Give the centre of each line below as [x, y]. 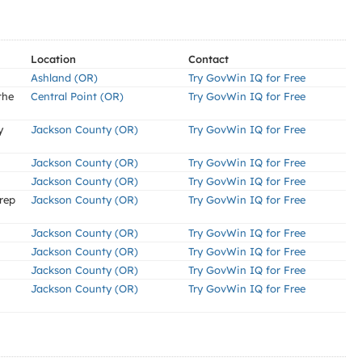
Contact [208, 59]
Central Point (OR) [77, 96]
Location [53, 59]
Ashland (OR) [64, 78]
